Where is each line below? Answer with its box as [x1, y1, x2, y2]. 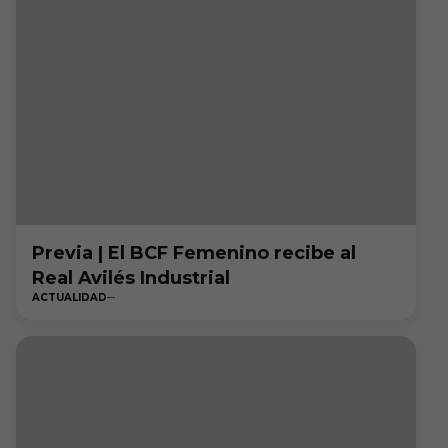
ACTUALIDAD [32, 291, 107, 304]
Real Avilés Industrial [32, 267, 230, 289]
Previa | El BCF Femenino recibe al [32, 242, 356, 264]
